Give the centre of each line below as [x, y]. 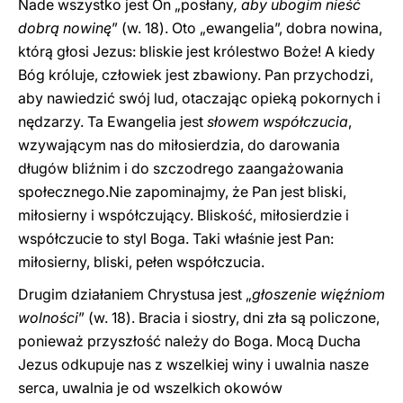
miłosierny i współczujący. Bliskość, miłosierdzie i [184, 215]
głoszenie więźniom [318, 294]
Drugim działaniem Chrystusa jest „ [135, 294]
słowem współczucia [278, 121]
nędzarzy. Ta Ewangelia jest [112, 121]
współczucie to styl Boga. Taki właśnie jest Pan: [176, 238]
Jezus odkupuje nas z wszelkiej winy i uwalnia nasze [193, 364]
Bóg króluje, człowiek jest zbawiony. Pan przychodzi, [196, 75]
